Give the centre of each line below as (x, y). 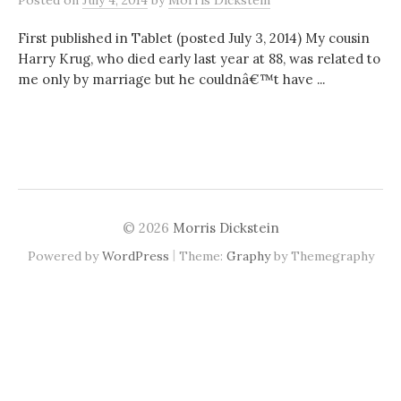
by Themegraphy (322, 256)
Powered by (64, 256)
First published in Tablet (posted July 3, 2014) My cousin (194, 38)
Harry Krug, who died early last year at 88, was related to (199, 59)
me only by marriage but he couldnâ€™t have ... (171, 79)
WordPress (135, 256)
